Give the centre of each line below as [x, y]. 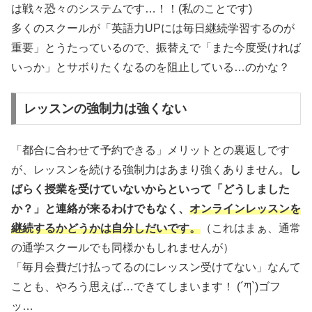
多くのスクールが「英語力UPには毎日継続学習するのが [153, 28]
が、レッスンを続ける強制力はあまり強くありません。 [150, 169]
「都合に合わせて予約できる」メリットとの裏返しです [150, 150]
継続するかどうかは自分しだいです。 [106, 228]
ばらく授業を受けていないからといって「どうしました [150, 189]
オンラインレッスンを [245, 208]
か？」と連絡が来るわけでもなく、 [100, 208]
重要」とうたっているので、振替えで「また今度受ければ [156, 47]
